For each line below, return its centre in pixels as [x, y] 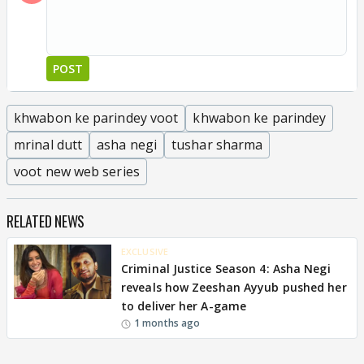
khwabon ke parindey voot [96, 117]
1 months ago [167, 323]
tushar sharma [217, 144]
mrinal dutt [48, 144]
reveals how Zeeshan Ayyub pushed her [234, 287]
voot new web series [77, 171]
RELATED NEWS [45, 221]
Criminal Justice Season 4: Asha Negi [226, 268]
